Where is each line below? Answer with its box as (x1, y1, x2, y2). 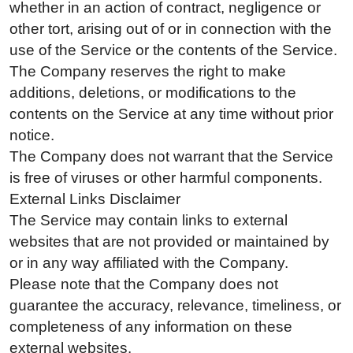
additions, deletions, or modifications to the (9, 84, 296, 101)
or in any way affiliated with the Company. (9, 254, 288, 271)
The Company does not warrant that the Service (9, 147, 333, 165)
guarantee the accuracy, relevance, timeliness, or (9, 296, 341, 314)
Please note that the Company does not (9, 275, 278, 292)
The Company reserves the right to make (9, 62, 286, 80)
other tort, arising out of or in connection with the (9, 20, 332, 37)
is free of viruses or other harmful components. (9, 169, 322, 186)
